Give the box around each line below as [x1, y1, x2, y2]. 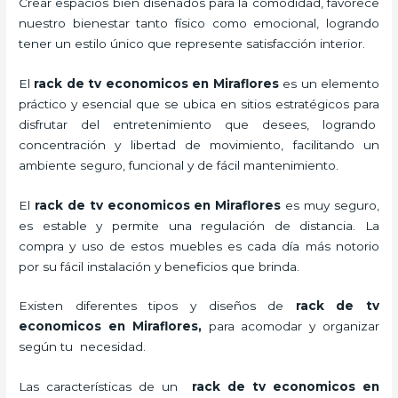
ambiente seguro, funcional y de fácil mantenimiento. [19, 157, 339, 172]
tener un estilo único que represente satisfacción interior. [19, 36, 366, 51]
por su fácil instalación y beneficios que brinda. [19, 259, 304, 274]
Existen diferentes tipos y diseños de [19, 298, 296, 314]
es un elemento [283, 76, 379, 91]
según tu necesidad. [19, 339, 147, 354]
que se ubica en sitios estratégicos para [136, 96, 379, 111]
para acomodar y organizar [201, 319, 379, 334]
